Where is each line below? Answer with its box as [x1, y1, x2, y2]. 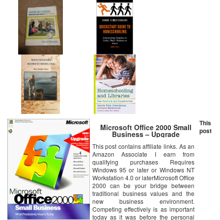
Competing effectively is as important [92, 205, 195, 214]
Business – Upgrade [111, 129, 180, 139]
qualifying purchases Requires [92, 158, 195, 166]
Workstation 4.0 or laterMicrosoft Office [92, 173, 195, 182]
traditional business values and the [92, 189, 195, 198]
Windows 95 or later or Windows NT [92, 165, 195, 174]
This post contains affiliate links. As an [92, 142, 195, 151]
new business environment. [92, 197, 195, 206]
